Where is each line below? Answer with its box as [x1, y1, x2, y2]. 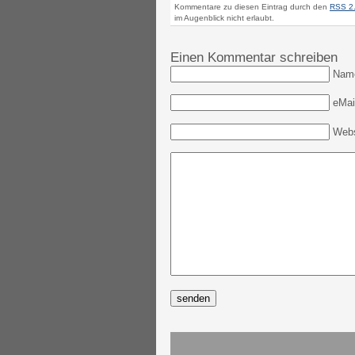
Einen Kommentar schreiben [170, 50, 338, 66]
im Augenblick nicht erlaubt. [174, 13, 274, 22]
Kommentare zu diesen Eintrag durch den [174, 2, 330, 11]
